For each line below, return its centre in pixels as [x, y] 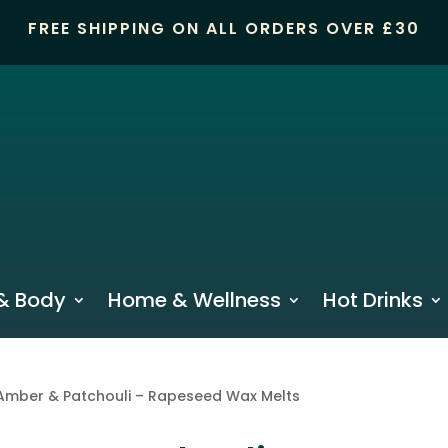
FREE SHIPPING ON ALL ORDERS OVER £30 [223, 28]
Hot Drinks [372, 299]
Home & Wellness [194, 299]
